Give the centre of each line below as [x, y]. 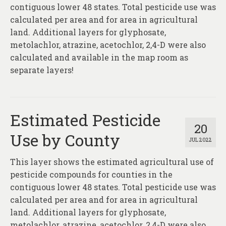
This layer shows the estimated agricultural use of [112, 162]
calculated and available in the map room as [99, 58]
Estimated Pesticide [85, 120]
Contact [38, 26]
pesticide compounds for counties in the [91, 175]
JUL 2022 [201, 140]
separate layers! [42, 70]
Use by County [65, 140]
